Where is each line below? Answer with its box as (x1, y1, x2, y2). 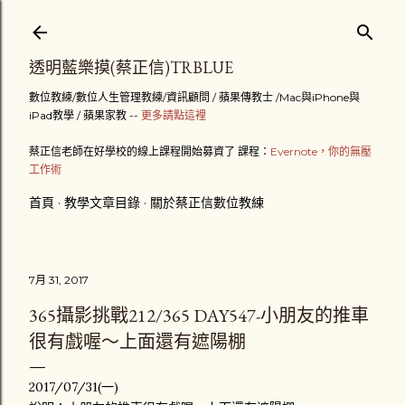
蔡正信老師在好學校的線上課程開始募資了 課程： (29, 145, 270, 158)
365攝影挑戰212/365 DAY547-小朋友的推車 (29, 304, 369, 327)
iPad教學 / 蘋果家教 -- (29, 108, 141, 122)
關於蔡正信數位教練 (150, 194, 264, 211)
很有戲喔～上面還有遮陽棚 (29, 330, 246, 353)
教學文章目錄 (64, 194, 140, 211)
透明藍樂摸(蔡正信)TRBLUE (29, 57, 233, 78)
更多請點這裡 (141, 108, 206, 122)
